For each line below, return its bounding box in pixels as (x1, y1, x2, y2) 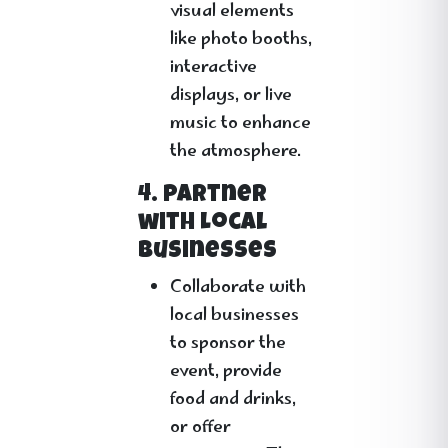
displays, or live (170, 81, 292, 111)
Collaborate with (170, 273, 306, 303)
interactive (170, 53, 257, 83)
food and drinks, (170, 385, 296, 415)
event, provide (170, 357, 282, 387)
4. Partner (138, 184, 267, 208)
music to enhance (170, 109, 311, 139)
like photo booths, (170, 25, 312, 55)
